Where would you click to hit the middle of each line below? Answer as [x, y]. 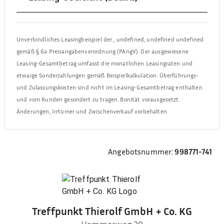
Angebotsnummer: [141, 151]
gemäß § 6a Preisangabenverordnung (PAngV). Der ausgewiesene [102, 51]
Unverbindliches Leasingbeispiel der [65, 39]
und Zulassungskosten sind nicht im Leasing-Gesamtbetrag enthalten [109, 87]
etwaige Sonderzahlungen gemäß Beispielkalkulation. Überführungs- [108, 75]
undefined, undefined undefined [160, 39]
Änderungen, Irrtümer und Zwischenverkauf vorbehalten [92, 111]
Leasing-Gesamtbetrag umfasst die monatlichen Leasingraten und [105, 63]
